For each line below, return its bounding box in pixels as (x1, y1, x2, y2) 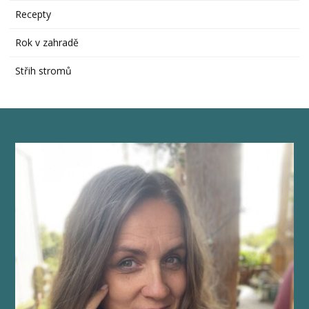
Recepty (15, 7, 52, 21)
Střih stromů (15, 63, 72, 77)
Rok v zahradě (15, 35, 79, 49)
